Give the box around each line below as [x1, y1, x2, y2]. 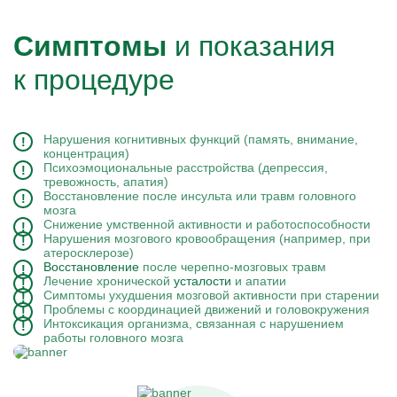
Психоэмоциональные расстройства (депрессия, [43, 160, 328, 175]
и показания [167, 30, 335, 62]
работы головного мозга [43, 331, 183, 345]
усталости [174, 274, 235, 288]
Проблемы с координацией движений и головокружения [43, 302, 370, 316]
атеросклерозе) [43, 245, 134, 260]
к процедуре [13, 64, 175, 96]
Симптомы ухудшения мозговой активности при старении [43, 288, 379, 302]
